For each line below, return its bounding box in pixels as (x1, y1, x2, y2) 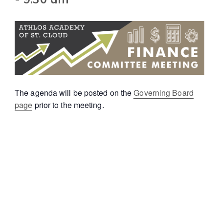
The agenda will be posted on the (15, 87, 134, 99)
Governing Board (133, 87, 194, 99)
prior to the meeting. (32, 99, 104, 111)
